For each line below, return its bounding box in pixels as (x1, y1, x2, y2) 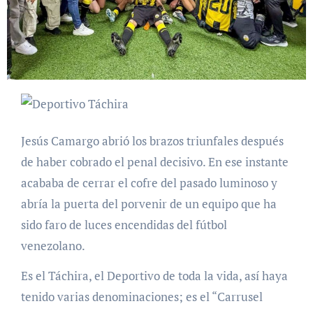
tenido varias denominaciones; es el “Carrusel (20, 289, 263, 305)
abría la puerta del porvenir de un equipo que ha (20, 196, 277, 212)
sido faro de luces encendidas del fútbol (20, 217, 227, 233)
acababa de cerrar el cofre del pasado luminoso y (20, 175, 277, 191)
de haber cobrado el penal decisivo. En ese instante (20, 154, 289, 170)
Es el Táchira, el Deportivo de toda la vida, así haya (20, 268, 288, 284)
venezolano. (20, 238, 85, 254)
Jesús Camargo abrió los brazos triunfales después (20, 133, 284, 150)
